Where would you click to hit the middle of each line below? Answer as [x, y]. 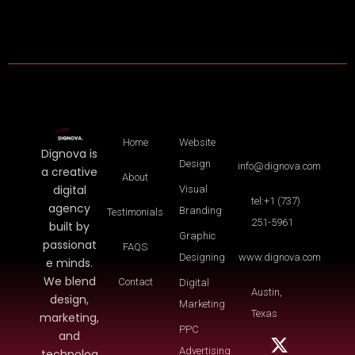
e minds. [70, 263]
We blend [69, 281]
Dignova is [70, 154]
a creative [70, 172]
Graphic [198, 236]
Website [198, 142]
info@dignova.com [280, 166]
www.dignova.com [279, 257]
